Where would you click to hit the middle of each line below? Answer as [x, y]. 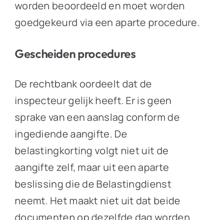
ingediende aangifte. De [71, 134]
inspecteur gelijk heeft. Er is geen [93, 101]
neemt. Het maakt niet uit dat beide [97, 201]
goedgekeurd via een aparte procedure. [107, 22]
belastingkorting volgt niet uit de [92, 151]
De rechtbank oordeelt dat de [83, 84]
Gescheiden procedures [76, 53]
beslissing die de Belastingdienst [93, 184]
